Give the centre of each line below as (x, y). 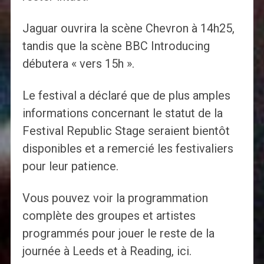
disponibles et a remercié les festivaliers (128, 149)
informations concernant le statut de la (122, 113)
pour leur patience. (70, 166)
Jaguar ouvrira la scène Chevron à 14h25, (128, 29)
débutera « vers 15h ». (78, 64)
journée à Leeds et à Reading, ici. (107, 251)
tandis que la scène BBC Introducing (116, 46)
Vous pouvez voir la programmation (115, 198)
